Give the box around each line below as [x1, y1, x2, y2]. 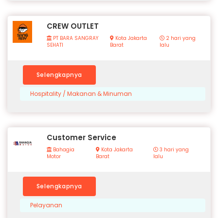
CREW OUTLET [47, 21, 99, 32]
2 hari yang [164, 35, 196, 42]
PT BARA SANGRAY [52, 35, 98, 42]
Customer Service [47, 132, 116, 143]
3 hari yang [158, 146, 189, 154]
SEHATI [47, 41, 63, 49]
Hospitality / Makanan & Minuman [30, 90, 132, 98]
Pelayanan [30, 201, 62, 210]
